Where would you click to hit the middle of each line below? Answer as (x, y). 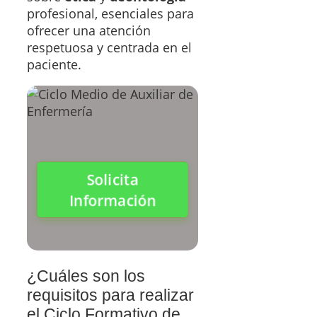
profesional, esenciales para (110, 14)
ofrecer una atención (89, 31)
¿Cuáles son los (86, 276)
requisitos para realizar (110, 295)
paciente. (54, 65)
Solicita (113, 179)
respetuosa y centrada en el (109, 48)
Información (113, 199)
